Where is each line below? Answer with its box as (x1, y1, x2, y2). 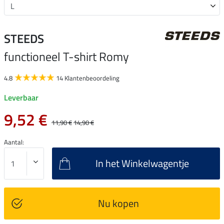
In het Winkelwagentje (95, 155, 189, 171)
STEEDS (4, 29, 44, 47)
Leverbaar (4, 91, 38, 103)
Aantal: (4, 136, 24, 147)
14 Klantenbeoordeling (56, 72, 119, 83)
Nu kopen (97, 195, 139, 211)
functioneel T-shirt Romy (4, 47, 129, 65)
